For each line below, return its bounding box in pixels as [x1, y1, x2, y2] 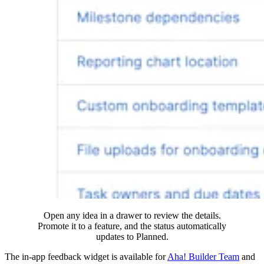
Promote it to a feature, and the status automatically [38, 220, 226, 231]
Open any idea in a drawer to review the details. [43, 210, 221, 220]
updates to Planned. [95, 231, 169, 242]
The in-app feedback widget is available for [5, 251, 167, 262]
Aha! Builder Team [167, 251, 239, 262]
